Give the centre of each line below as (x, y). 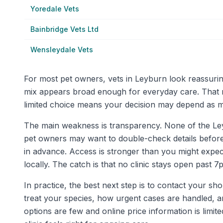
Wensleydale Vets (62, 50)
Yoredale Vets (55, 9)
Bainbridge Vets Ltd (64, 29)
